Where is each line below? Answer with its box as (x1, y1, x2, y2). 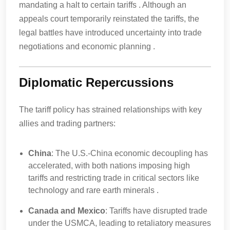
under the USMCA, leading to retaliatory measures (28, 219, 211, 227)
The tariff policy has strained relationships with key (19, 105, 202, 114)
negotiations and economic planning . (19, 42, 157, 51)
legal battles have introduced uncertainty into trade (19, 28, 202, 37)
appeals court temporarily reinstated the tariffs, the (19, 14, 199, 23)
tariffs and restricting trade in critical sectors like (28, 174, 199, 182)
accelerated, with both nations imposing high (28, 161, 190, 170)
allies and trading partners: (19, 119, 116, 128)
